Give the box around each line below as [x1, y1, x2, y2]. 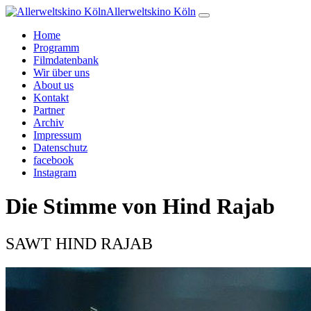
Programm [33, 42, 79, 53]
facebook [33, 154, 74, 166]
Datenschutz [33, 142, 87, 153]
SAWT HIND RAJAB [6, 234, 153, 253]
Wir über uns [33, 67, 90, 78]
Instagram [33, 167, 76, 178]
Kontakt [33, 92, 69, 103]
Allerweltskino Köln [106, 6, 196, 17]
